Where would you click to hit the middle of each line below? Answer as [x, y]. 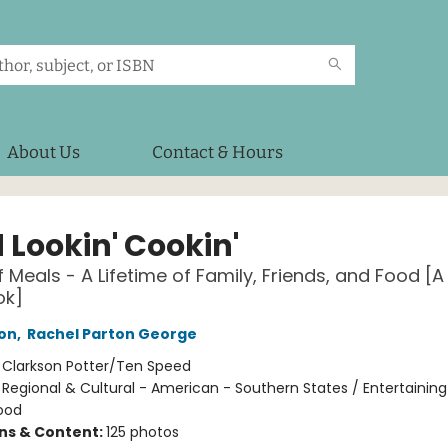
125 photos [142, 432]
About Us [43, 152]
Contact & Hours [217, 152]
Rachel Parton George [111, 334]
